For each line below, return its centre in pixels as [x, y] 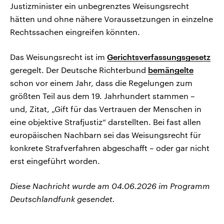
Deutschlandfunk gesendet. [62, 199]
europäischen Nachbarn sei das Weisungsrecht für [105, 135]
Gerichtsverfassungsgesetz [159, 57]
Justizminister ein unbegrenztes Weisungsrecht [99, 6]
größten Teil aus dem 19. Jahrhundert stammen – [102, 96]
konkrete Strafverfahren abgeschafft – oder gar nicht [110, 148]
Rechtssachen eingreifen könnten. [75, 32]
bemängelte [171, 70]
